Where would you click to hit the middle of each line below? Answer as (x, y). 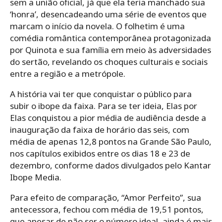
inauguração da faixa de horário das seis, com (100, 129)
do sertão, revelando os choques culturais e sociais (109, 61)
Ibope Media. (36, 177)
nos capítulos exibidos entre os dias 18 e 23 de (100, 153)
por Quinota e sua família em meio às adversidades (111, 50)
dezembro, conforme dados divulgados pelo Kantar (111, 165)
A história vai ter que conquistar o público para (101, 94)
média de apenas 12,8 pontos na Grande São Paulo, (111, 141)
